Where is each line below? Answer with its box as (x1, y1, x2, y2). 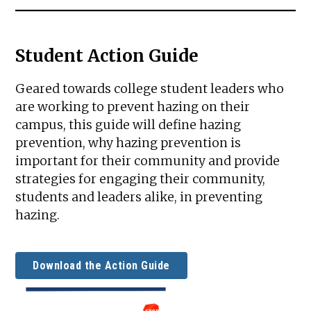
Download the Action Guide (33, 258, 170, 272)
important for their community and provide (15, 153, 280, 169)
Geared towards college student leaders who (15, 81, 285, 97)
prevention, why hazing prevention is (15, 135, 242, 151)
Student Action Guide (15, 45, 199, 67)
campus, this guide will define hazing (15, 117, 242, 133)
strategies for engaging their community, (15, 171, 266, 187)
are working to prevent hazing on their (15, 99, 251, 115)
